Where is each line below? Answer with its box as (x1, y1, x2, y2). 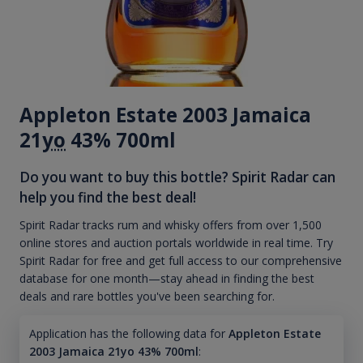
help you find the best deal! (19, 187, 196, 207)
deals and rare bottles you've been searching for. (19, 288, 275, 305)
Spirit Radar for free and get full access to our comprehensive (19, 253, 342, 269)
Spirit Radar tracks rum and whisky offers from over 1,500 (19, 217, 322, 233)
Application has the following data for (28, 326, 225, 342)
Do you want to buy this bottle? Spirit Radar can (19, 167, 335, 186)
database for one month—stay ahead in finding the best (19, 271, 314, 287)
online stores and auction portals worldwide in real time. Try (19, 235, 333, 251)
